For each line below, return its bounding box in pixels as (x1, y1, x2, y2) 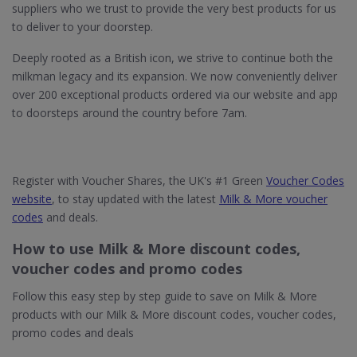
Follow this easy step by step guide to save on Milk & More (12, 288, 317, 304)
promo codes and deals (12, 325, 134, 340)
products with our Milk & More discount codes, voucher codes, (12, 307, 336, 322)
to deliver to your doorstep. (12, 19, 153, 34)
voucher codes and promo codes (12, 259, 242, 278)
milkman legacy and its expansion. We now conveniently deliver (12, 69, 337, 84)
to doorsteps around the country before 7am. (12, 105, 247, 120)
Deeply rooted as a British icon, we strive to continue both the (12, 50, 333, 65)
